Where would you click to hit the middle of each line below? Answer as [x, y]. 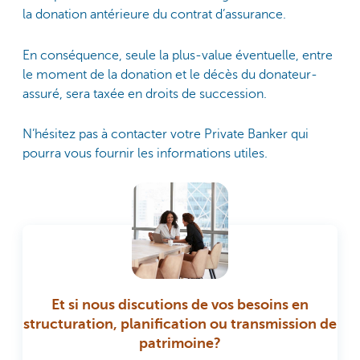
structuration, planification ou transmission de [180, 324]
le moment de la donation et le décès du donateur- [170, 74]
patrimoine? [180, 344]
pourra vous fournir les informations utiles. [145, 154]
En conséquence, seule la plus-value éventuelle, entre [178, 55]
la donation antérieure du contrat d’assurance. [154, 15]
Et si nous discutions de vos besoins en [180, 305]
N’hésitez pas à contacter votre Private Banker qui [166, 135]
